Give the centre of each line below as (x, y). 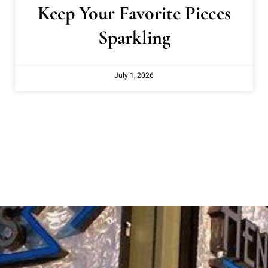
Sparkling (134, 38)
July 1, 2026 (134, 76)
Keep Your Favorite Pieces (134, 13)
